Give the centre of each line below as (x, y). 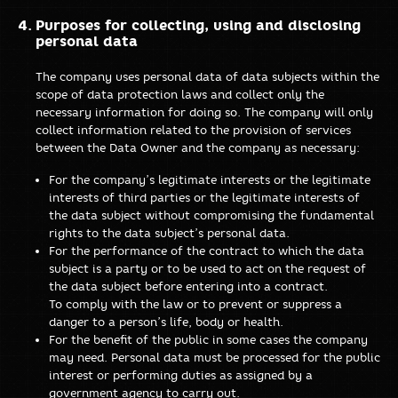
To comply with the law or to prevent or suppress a (195, 303)
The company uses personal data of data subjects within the (207, 76)
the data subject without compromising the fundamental (211, 215)
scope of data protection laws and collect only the (180, 94)
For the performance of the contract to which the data (207, 250)
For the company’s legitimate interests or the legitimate (210, 179)
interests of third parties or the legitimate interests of (204, 197)
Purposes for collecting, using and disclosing (198, 25)
